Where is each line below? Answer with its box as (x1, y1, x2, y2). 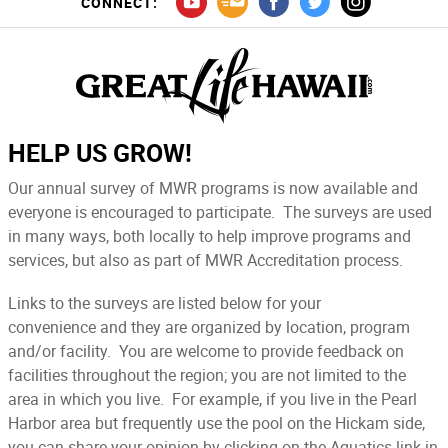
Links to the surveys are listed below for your (8, 291, 321, 314)
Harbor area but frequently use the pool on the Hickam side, (8, 411, 425, 434)
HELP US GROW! (8, 135, 192, 169)
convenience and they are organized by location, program (8, 315, 410, 338)
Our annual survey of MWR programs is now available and (8, 176, 418, 199)
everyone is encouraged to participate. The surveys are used (8, 200, 432, 223)
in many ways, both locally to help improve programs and (8, 224, 411, 247)
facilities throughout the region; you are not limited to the (8, 363, 406, 386)
